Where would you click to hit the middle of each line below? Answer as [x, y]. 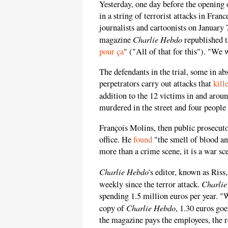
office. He [116, 140]
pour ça [111, 52]
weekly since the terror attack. [150, 184]
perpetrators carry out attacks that [156, 83]
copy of [113, 208]
